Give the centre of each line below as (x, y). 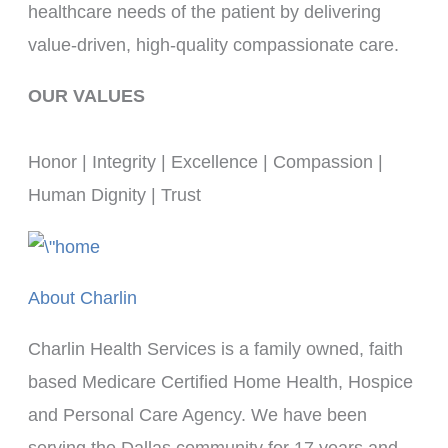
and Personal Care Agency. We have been (197, 414)
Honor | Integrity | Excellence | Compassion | (205, 162)
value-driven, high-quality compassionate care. (213, 45)
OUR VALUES (86, 96)
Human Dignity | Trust (114, 195)
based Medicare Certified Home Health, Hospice (220, 381)
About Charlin (82, 297)
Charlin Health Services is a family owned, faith (215, 348)
